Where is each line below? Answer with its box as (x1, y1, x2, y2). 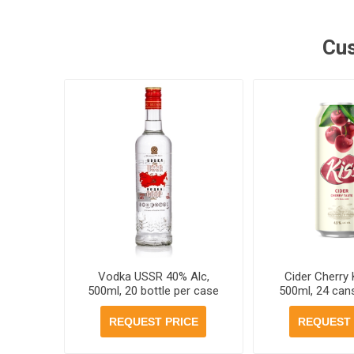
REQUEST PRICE (108, 314, 198, 328)
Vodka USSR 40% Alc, (97, 269, 209, 284)
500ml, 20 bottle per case (88, 283, 220, 298)
